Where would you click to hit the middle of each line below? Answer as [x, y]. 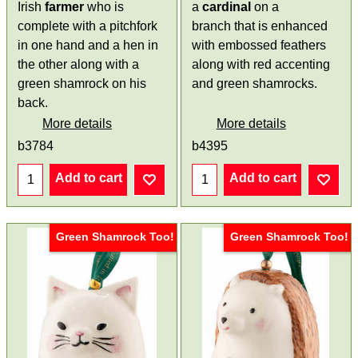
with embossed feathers [259, 45]
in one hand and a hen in [88, 45]
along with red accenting [261, 64]
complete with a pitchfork [88, 26]
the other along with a [79, 64]
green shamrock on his [82, 83]
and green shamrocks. [255, 83]
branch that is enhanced [260, 26]
